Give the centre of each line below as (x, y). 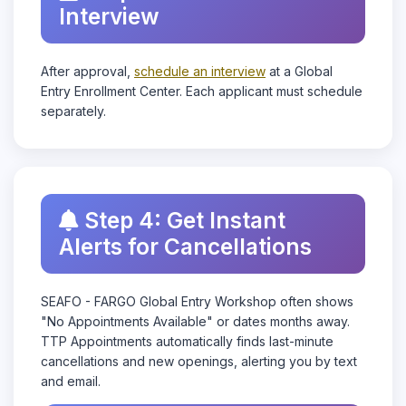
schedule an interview (200, 71)
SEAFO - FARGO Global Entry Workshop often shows (197, 301)
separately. (73, 111)
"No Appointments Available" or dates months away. (195, 321)
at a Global (299, 71)
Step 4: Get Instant (185, 220)
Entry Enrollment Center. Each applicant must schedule (202, 91)
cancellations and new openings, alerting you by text (199, 361)
